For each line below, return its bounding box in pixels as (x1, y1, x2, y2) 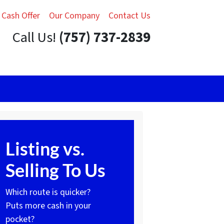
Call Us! (12, 27, 56, 48)
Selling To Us (5, 159, 105, 181)
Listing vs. (5, 137, 84, 160)
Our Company (49, 9, 99, 22)
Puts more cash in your (5, 199, 91, 212)
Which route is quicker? (5, 186, 90, 199)
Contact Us (108, 9, 150, 22)
